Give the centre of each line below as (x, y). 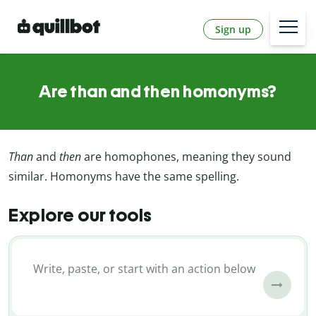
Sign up (233, 29)
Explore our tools (80, 215)
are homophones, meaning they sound (188, 157)
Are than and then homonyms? (158, 92)
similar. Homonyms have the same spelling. (124, 177)
